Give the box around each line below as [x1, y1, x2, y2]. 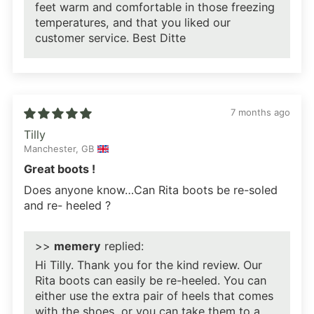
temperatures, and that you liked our [35, 15, 231, 30]
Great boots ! [24, 162, 95, 177]
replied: [101, 239, 144, 254]
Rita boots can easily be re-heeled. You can [35, 273, 266, 288]
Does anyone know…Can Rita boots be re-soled [24, 183, 278, 198]
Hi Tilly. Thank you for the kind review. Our [35, 258, 262, 273]
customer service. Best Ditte [35, 31, 186, 46]
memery [54, 239, 101, 254]
